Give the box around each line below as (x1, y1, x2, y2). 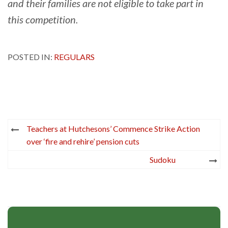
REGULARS (54, 51, 95, 62)
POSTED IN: (8, 51, 54, 62)
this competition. (8, 13, 78, 25)
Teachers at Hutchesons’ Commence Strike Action (26, 123, 200, 133)
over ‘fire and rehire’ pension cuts (26, 136, 139, 146)
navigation (8, 136, 88, 155)
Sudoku (150, 154, 176, 164)
